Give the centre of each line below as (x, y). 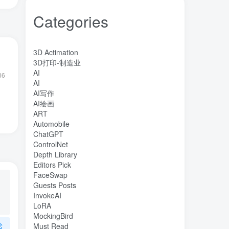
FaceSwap (50, 175)
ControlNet (51, 144)
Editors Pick (52, 165)
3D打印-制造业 (57, 62)
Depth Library (55, 154)
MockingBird (53, 216)
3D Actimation (56, 52)
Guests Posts (55, 185)
